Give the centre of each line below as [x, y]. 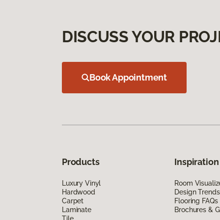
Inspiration [197, 162]
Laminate [77, 209]
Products [81, 162]
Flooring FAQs [196, 201]
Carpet [73, 201]
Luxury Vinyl [82, 183]
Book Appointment [128, 77]
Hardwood [79, 192]
